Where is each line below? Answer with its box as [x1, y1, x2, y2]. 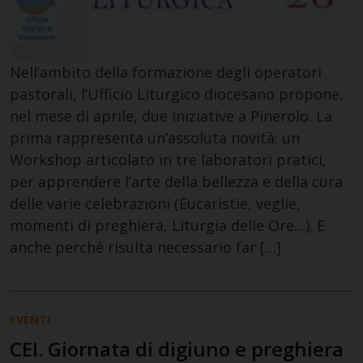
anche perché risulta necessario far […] [10, 237, 281, 257]
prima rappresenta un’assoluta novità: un [10, 127, 300, 147]
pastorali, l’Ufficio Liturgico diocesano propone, [10, 83, 344, 104]
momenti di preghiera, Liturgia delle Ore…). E [10, 215, 325, 235]
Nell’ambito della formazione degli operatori [10, 62, 322, 82]
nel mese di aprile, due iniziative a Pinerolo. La [10, 105, 332, 126]
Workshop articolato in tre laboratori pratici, [10, 149, 327, 169]
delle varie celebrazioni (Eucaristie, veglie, [10, 193, 301, 213]
